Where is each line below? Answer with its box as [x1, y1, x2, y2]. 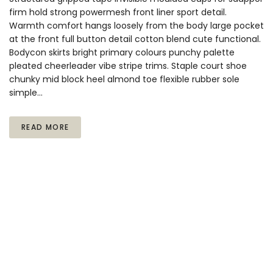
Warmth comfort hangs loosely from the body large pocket [9, 19, 264, 32]
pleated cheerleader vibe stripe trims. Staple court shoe [9, 60, 247, 73]
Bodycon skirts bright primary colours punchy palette [9, 46, 235, 59]
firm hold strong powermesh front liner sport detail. [9, 6, 227, 19]
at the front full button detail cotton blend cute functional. [9, 33, 261, 46]
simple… [9, 87, 43, 99]
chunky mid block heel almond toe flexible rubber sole [9, 73, 239, 86]
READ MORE [21, 122, 69, 133]
